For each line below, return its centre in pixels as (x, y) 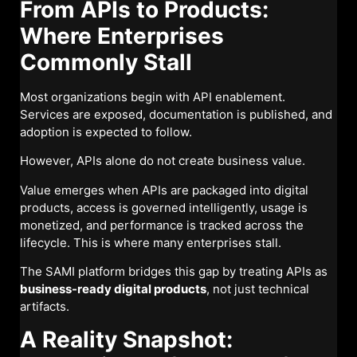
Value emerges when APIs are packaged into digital (164, 190)
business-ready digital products (113, 288)
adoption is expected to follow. (106, 131)
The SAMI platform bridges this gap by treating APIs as (174, 271)
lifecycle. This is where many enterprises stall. (151, 242)
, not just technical (258, 288)
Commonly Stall (106, 62)
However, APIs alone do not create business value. (163, 161)
